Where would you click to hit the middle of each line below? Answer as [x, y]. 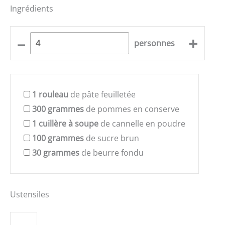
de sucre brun [111, 138]
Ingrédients [32, 9]
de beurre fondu [111, 152]
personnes [155, 43]
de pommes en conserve [132, 109]
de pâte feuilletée [102, 94]
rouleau [53, 94]
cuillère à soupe [69, 123]
